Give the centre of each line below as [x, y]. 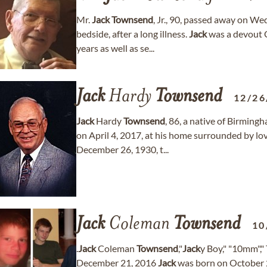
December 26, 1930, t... [122, 149]
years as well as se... [115, 48]
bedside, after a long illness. [133, 34]
